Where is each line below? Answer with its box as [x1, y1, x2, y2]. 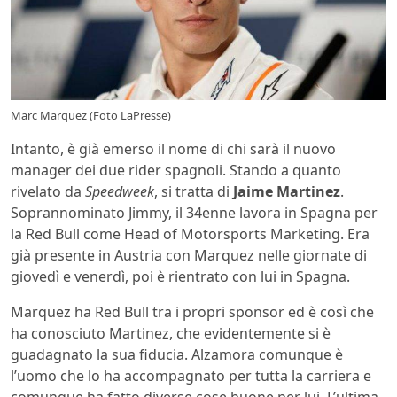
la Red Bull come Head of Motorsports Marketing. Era [11, 223, 370, 244]
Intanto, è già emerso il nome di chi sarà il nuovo [11, 138, 336, 159]
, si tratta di [154, 181, 233, 201]
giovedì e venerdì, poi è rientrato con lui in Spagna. [11, 266, 350, 286]
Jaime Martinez [233, 181, 340, 201]
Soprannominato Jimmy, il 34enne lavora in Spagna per [11, 202, 378, 222]
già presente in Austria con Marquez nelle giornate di [11, 245, 367, 265]
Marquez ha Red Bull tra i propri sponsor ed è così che [11, 301, 374, 322]
